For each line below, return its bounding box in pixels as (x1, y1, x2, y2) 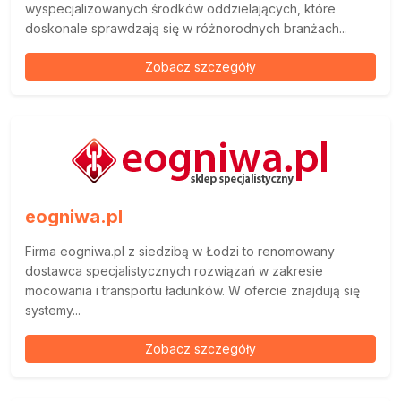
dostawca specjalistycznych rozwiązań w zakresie (25, 263, 323, 278)
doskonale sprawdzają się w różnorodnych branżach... (25, 21, 347, 36)
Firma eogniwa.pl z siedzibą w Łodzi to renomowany (25, 243, 335, 259)
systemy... (25, 303, 81, 318)
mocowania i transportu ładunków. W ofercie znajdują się (25, 283, 360, 298)
